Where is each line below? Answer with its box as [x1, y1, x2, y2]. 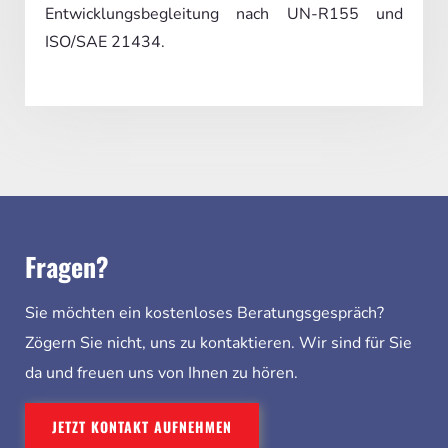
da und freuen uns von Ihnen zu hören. [25, 361, 298, 384]
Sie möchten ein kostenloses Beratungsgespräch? [25, 301, 384, 324]
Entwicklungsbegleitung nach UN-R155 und [45, 2, 403, 25]
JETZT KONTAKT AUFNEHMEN [52, 415, 232, 437]
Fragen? [25, 246, 109, 286]
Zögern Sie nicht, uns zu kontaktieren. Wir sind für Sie [25, 331, 412, 354]
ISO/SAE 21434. [45, 30, 165, 53]
